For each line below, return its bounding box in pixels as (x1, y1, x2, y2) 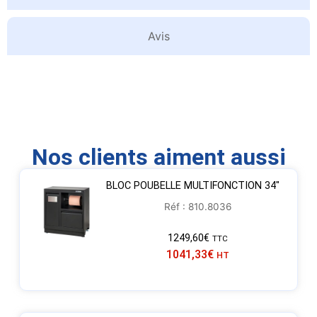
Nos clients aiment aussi (31, 144, 286, 171)
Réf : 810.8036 (164, 201, 232, 213)
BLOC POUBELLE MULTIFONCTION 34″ (105, 180, 279, 192)
